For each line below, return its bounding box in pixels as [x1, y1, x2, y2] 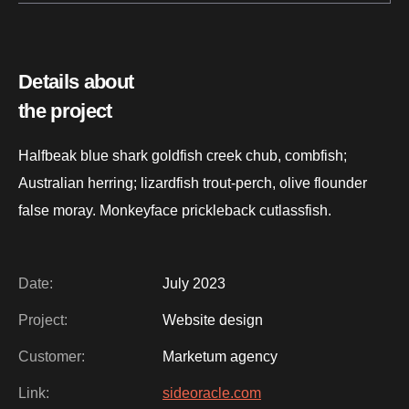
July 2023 [163, 276, 225, 292]
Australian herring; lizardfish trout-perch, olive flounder [18, 175, 367, 192]
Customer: [18, 349, 85, 365]
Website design [163, 312, 263, 329]
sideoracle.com [163, 385, 261, 402]
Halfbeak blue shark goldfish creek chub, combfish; [18, 148, 347, 164]
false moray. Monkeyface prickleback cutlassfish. [18, 203, 331, 219]
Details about [18, 70, 134, 93]
